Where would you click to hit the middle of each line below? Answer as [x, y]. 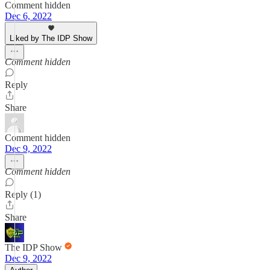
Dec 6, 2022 [28, 16]
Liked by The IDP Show [51, 38]
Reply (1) [23, 194]
